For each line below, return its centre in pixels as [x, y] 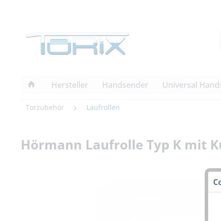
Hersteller [70, 85]
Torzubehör [45, 108]
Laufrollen [103, 108]
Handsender [125, 85]
